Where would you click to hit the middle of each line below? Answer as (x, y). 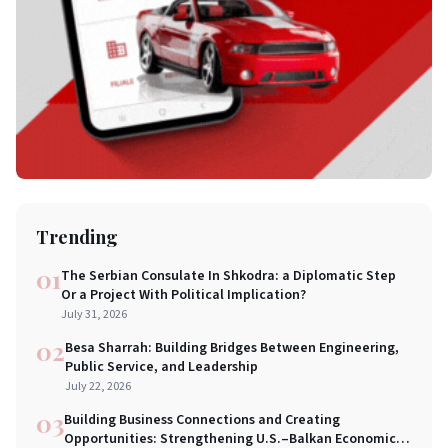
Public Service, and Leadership (161, 366)
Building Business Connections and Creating (202, 419)
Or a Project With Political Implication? (183, 294)
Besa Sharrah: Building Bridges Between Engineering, (232, 347)
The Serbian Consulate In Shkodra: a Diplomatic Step (228, 275)
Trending (77, 236)
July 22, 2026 (98, 386)
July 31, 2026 (94, 314)
